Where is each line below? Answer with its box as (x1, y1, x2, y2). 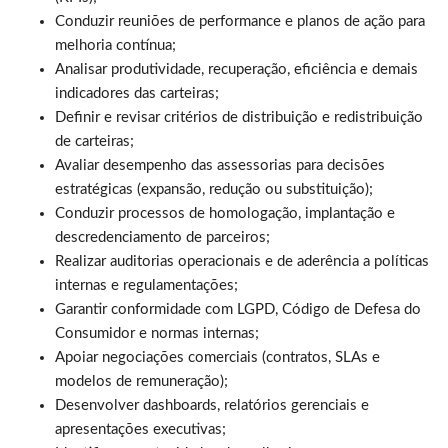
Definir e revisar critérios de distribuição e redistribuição (55, 109, 423, 125)
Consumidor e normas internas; (55, 325, 259, 341)
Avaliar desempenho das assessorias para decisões (55, 157, 385, 173)
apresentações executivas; (55, 421, 226, 437)
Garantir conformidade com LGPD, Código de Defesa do (55, 301, 421, 317)
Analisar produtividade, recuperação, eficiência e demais (55, 61, 418, 77)
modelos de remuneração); (55, 373, 228, 389)
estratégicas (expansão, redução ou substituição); (55, 181, 373, 197)
